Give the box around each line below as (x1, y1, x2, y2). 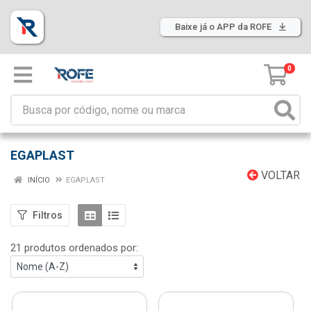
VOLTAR (258, 169, 300, 182)
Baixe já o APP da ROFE (175, 22, 274, 32)
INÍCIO (26, 176, 50, 185)
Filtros (33, 209, 62, 221)
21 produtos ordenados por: (10, 242, 138, 254)
